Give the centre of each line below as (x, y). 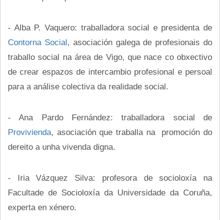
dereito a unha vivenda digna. (62, 147)
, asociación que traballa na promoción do (132, 132)
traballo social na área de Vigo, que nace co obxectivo (110, 57)
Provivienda (29, 132)
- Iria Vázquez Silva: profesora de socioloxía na (110, 178)
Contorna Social (38, 42)
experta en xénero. (42, 207)
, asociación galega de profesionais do (140, 42)
